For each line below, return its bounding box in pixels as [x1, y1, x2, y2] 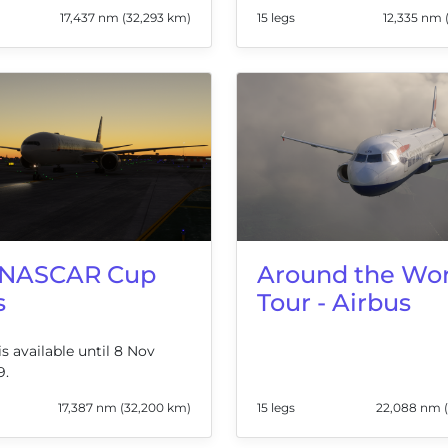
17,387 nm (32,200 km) [58, 399, 191, 415]
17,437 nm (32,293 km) [60, 9, 191, 25]
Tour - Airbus [257, 287, 411, 317]
